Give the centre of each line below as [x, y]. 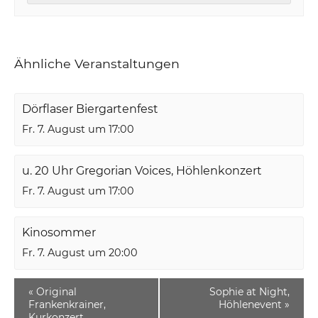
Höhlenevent [251, 304]
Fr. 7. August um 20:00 [80, 252]
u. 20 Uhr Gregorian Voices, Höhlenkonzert [142, 170]
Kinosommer [59, 232]
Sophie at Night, [249, 291]
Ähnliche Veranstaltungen [97, 63]
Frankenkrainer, [67, 304]
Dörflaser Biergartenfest [91, 109]
